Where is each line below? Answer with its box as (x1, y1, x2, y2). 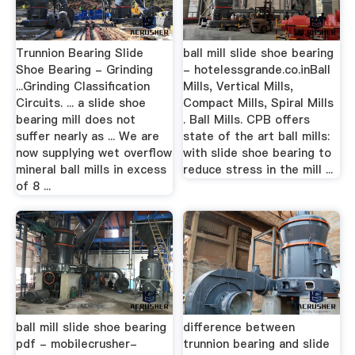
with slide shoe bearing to (183, 145, 332, 162)
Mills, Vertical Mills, (183, 78, 294, 95)
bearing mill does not (15, 112, 136, 128)
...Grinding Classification (15, 78, 150, 95)
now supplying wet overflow (15, 145, 172, 162)
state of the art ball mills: (183, 128, 330, 145)
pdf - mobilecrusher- (15, 335, 137, 352)
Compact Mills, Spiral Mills (183, 95, 334, 112)
